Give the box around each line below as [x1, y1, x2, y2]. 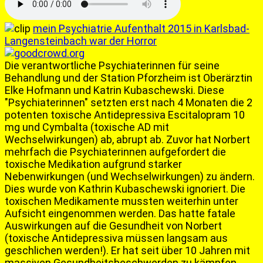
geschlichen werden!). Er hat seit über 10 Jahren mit [5, 244, 250, 257]
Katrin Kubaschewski [93, 84, 193, 97]
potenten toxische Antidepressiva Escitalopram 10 [5, 109, 245, 122]
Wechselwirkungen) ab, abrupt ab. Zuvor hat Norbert [5, 133, 250, 146]
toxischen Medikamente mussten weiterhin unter [5, 195, 238, 208]
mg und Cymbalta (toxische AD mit [5, 121, 169, 134]
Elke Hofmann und [5, 84, 93, 97]
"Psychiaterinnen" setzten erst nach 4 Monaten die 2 [5, 96, 252, 109]
